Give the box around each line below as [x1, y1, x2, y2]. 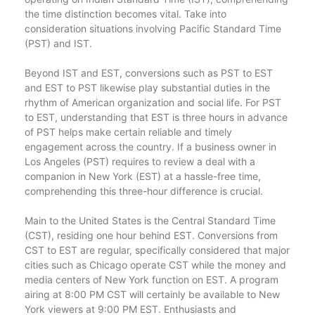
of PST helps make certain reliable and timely [25, 126, 232, 138]
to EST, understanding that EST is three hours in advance [25, 111, 288, 123]
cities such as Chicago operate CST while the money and [25, 259, 286, 271]
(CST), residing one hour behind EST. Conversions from [25, 229, 278, 241]
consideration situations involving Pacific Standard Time [25, 22, 281, 34]
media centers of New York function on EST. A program [25, 274, 278, 285]
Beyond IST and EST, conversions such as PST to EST [25, 67, 273, 79]
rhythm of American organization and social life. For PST [25, 96, 281, 108]
